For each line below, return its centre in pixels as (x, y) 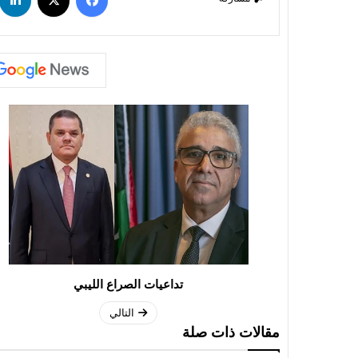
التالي (122, 313)
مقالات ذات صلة (231, 332)
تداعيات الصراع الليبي (128, 284)
